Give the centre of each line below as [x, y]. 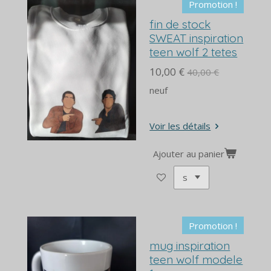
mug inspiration [190, 245]
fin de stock [180, 24]
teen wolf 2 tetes [194, 52]
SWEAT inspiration [197, 38]
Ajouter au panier [189, 153]
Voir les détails [180, 126]
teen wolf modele [196, 259]
